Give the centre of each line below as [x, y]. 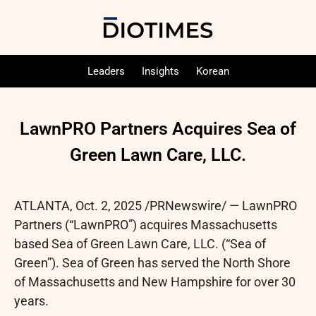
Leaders [106, 71]
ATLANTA [42, 206]
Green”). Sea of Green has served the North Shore [152, 263]
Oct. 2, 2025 [109, 206]
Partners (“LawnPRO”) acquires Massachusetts [146, 225]
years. [33, 301]
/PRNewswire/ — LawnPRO [219, 206]
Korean [212, 71]
